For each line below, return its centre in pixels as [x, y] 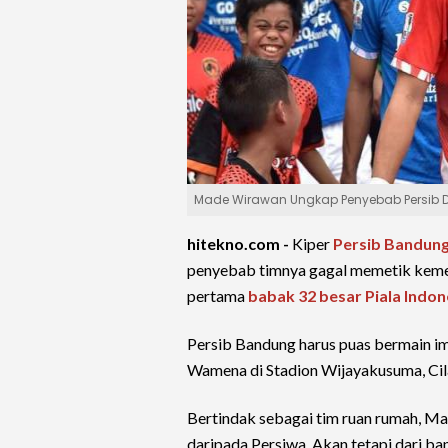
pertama [217, 295]
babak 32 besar [305, 295]
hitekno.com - [239, 243]
